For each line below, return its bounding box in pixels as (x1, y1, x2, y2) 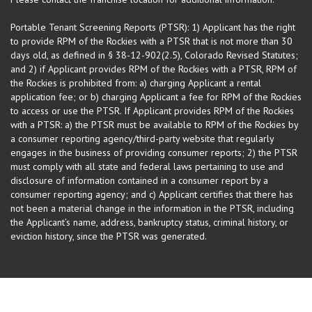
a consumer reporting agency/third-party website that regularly (10, 132, 274, 145)
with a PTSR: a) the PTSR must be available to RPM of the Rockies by (10, 118, 298, 131)
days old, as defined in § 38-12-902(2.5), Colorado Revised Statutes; (10, 48, 298, 61)
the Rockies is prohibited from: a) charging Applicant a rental (10, 76, 261, 89)
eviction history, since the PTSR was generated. (10, 229, 207, 242)
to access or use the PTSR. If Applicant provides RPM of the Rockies (10, 104, 294, 117)
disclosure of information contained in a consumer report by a (10, 173, 268, 187)
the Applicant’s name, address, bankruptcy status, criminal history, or (10, 215, 288, 228)
